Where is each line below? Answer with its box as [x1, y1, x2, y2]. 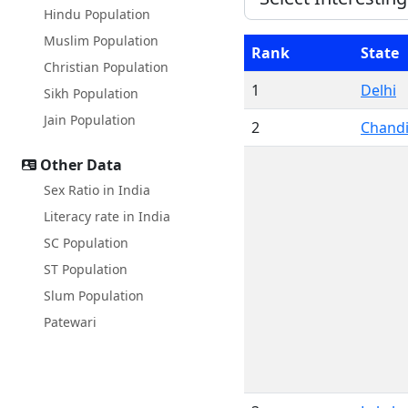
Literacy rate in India [44, 208, 170, 225]
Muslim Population [44, 32, 158, 49]
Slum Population [44, 287, 144, 304]
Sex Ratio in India [44, 181, 150, 199]
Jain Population [44, 111, 136, 128]
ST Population [44, 260, 127, 278]
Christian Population [44, 58, 168, 76]
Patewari [44, 313, 97, 331]
